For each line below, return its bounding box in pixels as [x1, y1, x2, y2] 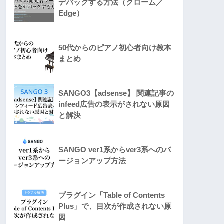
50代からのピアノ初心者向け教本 [58, 43, 171, 52]
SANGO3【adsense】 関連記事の [58, 88, 174, 97]
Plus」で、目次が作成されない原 [58, 201, 171, 210]
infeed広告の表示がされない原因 [58, 99, 170, 108]
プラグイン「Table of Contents [58, 190, 165, 199]
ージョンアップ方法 [58, 156, 126, 165]
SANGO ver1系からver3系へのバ [58, 145, 171, 154]
